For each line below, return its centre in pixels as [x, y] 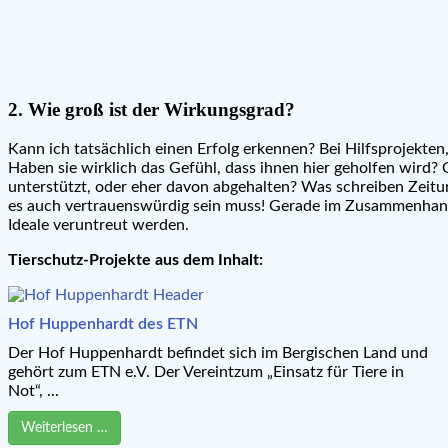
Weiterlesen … [64, 427]
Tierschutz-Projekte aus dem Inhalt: [135, 259]
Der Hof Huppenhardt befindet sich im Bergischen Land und [218, 352]
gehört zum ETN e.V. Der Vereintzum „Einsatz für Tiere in [206, 371]
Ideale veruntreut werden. [98, 224]
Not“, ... [33, 390]
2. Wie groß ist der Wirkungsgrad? [151, 109]
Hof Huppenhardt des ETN [103, 323]
